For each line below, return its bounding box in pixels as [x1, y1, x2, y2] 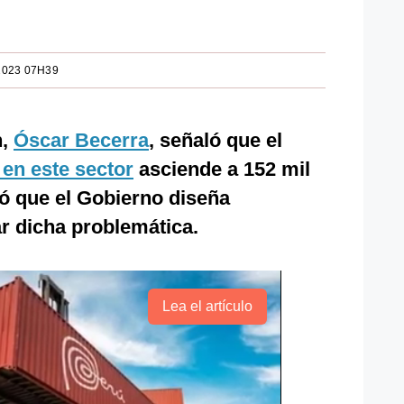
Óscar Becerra [14, 129, 149, 151]
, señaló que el [149, 129, 282, 151]
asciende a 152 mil [133, 158, 310, 180]
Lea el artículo [161, 298, 252, 314]
